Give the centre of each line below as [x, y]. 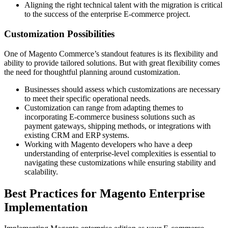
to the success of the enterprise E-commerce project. [107, 14]
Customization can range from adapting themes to [104, 107]
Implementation [46, 207]
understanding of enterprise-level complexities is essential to [120, 153]
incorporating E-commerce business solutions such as [110, 117]
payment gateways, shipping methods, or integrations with [118, 126]
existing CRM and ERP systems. [78, 135]
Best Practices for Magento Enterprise [105, 193]
